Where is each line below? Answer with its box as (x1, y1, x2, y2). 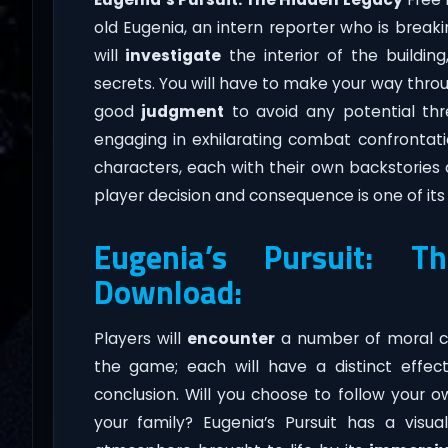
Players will (93, 327, 187, 349)
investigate (125, 44, 222, 66)
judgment (141, 100, 225, 122)
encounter (186, 327, 275, 349)
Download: (93, 267, 242, 316)
